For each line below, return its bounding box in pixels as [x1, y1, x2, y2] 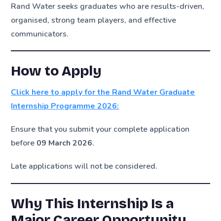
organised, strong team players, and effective [11, 14, 177, 26]
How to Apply [11, 62, 102, 79]
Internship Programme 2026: [11, 100, 119, 111]
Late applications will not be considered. [11, 161, 158, 172]
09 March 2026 [37, 138, 93, 149]
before [11, 138, 37, 149]
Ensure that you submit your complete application [11, 124, 190, 135]
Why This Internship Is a [11, 195, 174, 212]
